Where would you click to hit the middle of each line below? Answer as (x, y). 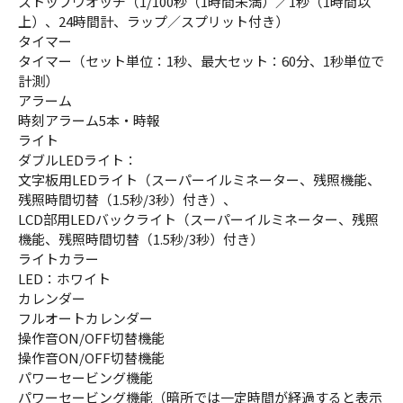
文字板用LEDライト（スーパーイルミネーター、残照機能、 (199, 180)
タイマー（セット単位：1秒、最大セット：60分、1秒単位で (201, 61)
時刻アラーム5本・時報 (89, 121)
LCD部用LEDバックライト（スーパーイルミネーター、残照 (198, 219)
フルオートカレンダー (85, 318)
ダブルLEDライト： (78, 160)
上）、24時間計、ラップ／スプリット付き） (153, 22)
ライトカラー (58, 259)
